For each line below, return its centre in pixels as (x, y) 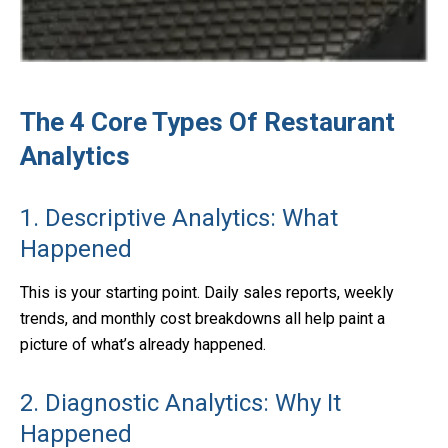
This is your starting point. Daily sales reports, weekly (207, 293)
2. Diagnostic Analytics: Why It (180, 403)
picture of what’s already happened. (143, 345)
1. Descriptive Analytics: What (179, 218)
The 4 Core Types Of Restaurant (207, 122)
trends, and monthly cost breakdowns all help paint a (202, 319)
